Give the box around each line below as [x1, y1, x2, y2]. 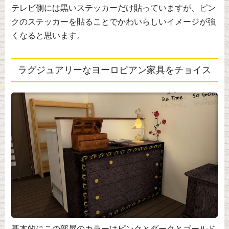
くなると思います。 [11, 31, 85, 40]
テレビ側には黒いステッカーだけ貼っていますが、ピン [11, 4, 216, 13]
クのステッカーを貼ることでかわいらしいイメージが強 [11, 17, 216, 27]
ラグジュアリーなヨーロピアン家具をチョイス [17, 65, 211, 76]
